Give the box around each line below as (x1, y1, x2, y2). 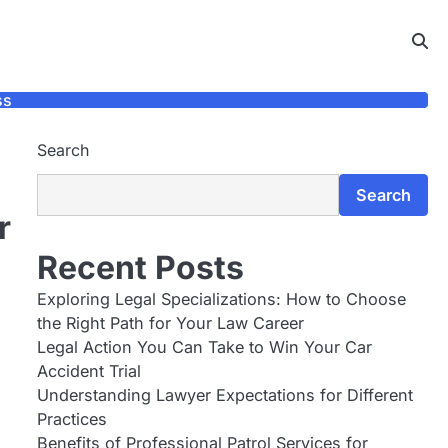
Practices (36, 409, 107, 429)
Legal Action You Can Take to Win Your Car (36, 337, 372, 357)
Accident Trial (36, 361, 141, 381)
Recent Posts (36, 248, 244, 287)
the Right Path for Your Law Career (36, 313, 304, 333)
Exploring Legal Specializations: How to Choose (36, 289, 406, 309)
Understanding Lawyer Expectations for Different (36, 385, 413, 405)
